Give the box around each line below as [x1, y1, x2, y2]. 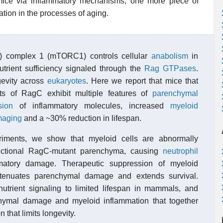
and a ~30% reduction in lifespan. [22, 114, 141, 122]
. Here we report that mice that [86, 77, 199, 85]
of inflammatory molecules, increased [13, 102, 170, 110]
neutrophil [163, 147, 198, 155]
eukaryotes [47, 77, 86, 85]
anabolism [151, 52, 188, 60]
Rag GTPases [144, 64, 196, 73]
